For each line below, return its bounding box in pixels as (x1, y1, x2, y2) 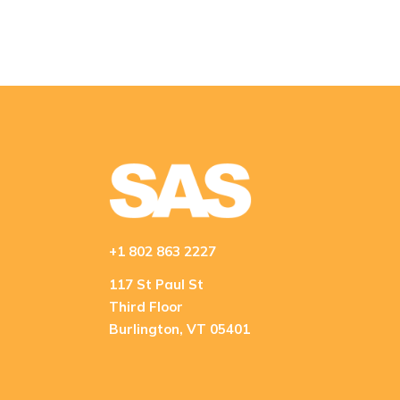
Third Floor (109, 297, 183, 315)
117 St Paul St (109, 275, 204, 293)
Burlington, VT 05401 (109, 320, 250, 337)
